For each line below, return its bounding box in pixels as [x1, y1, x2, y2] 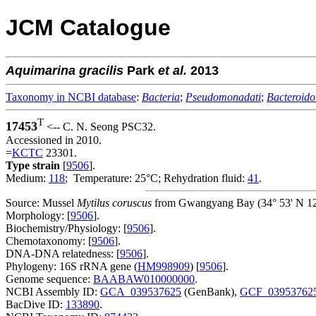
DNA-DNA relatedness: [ [6, 247, 120, 260]
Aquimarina [6, 63, 75, 78]
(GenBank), [181, 285, 240, 298]
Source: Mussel [6, 196, 77, 209]
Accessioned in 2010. [6, 133, 102, 146]
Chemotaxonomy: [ [6, 234, 92, 247]
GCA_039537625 [100, 285, 181, 298]
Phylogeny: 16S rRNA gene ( [6, 260, 138, 272]
